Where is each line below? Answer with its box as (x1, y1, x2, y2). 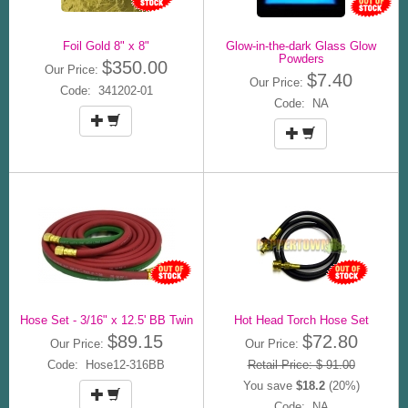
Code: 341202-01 (59, 83, 153, 97)
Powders (278, 51, 324, 66)
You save (242, 378, 296, 393)
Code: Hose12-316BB (47, 357, 165, 372)
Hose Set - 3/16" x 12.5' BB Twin (19, 312, 193, 327)
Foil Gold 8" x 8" (63, 38, 149, 53)
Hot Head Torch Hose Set (233, 312, 369, 327)
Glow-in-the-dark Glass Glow (226, 38, 376, 53)
